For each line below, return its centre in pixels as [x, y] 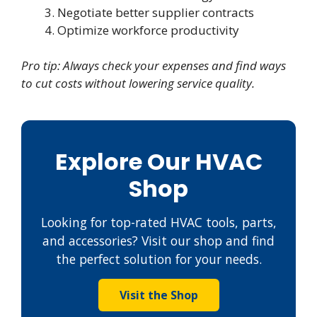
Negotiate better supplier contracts [156, 12]
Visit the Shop [158, 295]
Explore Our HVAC [158, 162]
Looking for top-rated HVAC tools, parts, [158, 223]
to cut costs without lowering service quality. [138, 83]
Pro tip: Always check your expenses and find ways [154, 66]
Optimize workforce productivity [148, 30]
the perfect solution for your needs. [158, 259]
